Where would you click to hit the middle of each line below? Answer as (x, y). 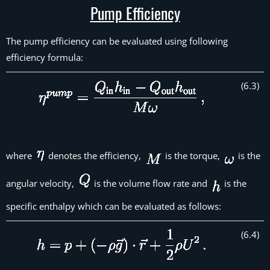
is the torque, (193, 156)
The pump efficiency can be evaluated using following (117, 41)
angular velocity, (41, 184)
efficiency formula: (45, 57)
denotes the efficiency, (95, 156)
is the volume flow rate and (151, 184)
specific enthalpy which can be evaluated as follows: (114, 206)
